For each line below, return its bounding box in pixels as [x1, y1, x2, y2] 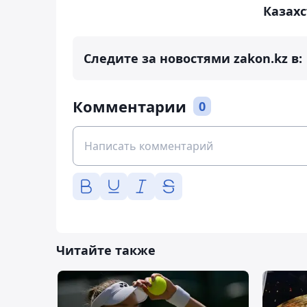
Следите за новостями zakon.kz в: [84, 50, 302, 67]
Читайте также [56, 242, 156, 259]
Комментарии [73, 96, 186, 117]
